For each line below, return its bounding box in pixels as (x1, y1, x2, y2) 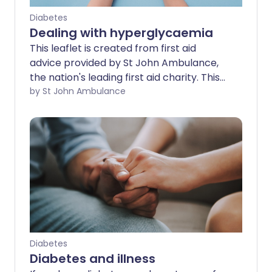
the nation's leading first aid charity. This (30, 70, 220, 84)
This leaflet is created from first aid (30, 41, 196, 55)
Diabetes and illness (30, 250, 155, 267)
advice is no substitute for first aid (30, 85, 189, 99)
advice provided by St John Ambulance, (30, 56, 219, 70)
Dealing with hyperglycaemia (30, 24, 213, 41)
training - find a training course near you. (30, 100, 223, 114)
